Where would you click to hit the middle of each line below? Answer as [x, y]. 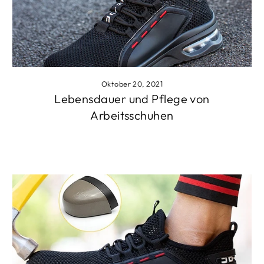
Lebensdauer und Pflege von [132, 98]
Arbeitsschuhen [132, 115]
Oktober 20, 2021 [132, 83]
